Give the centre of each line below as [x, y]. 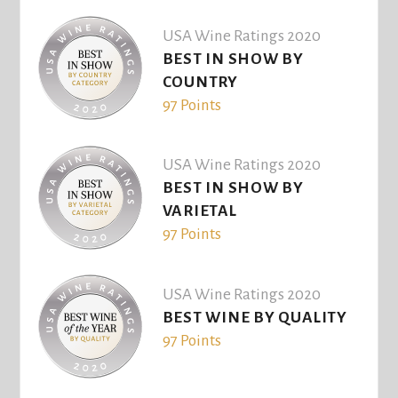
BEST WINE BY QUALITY [255, 318]
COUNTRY [200, 82]
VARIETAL [199, 211]
